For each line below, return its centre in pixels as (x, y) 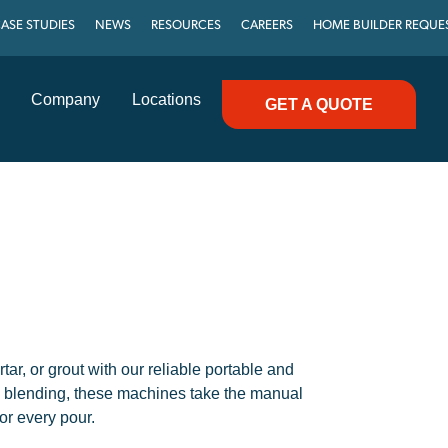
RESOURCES (186, 25)
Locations (166, 99)
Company (65, 99)
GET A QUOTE (319, 104)
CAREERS (267, 25)
